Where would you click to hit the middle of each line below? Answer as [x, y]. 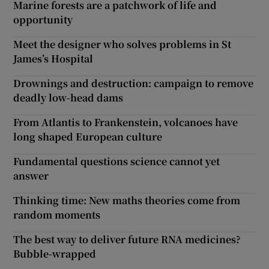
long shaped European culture [88, 136]
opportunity [43, 19]
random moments [57, 214]
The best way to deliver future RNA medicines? [127, 239]
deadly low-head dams [68, 97]
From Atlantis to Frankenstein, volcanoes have [126, 122]
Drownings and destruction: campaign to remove [134, 83]
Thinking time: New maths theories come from [127, 200]
